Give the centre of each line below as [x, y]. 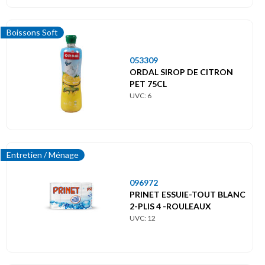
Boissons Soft [32, 33]
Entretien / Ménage [43, 155]
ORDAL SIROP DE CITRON [181, 72]
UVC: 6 [140, 95]
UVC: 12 [143, 218]
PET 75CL [148, 83]
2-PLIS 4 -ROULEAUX [170, 206]
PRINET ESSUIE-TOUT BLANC [188, 194]
